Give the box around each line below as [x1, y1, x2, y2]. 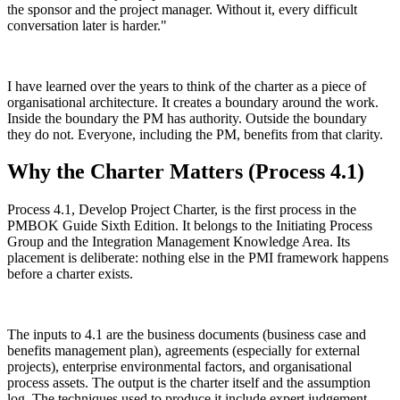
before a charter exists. [7, 266, 133, 282]
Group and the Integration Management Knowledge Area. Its [7, 234, 350, 250]
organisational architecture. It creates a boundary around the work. [7, 94, 379, 110]
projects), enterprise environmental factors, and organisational [7, 359, 352, 375]
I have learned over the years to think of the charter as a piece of [7, 78, 366, 94]
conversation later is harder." [7, 17, 167, 33]
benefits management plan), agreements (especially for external [7, 343, 360, 359]
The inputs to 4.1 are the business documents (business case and [7, 327, 366, 343]
